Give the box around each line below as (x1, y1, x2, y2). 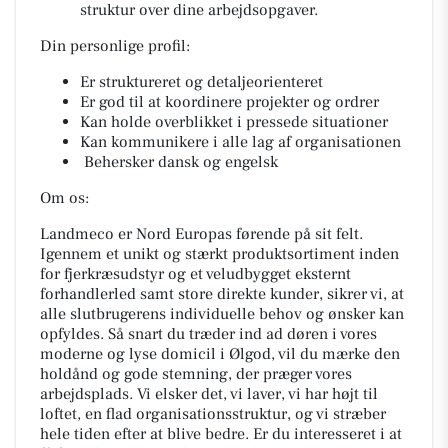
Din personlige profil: (40, 36, 190, 56)
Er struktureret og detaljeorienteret (80, 72, 323, 92)
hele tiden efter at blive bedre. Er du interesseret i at (40, 424, 402, 444)
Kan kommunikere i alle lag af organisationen (80, 132, 405, 152)
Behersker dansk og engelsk (80, 152, 278, 172)
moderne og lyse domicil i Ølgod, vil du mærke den (40, 344, 400, 364)
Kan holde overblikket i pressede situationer (80, 112, 388, 132)
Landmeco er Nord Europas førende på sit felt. (40, 224, 363, 244)
